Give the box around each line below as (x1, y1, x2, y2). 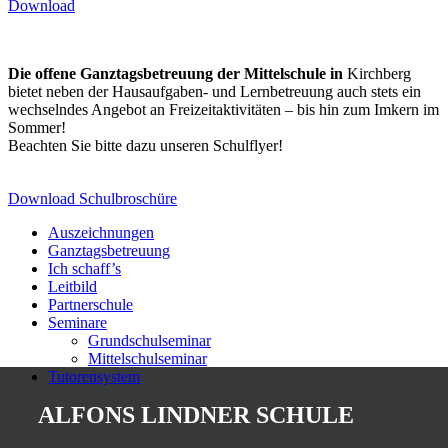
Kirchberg (343, 65, 411, 82)
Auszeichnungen (48, 224, 154, 241)
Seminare (48, 314, 107, 331)
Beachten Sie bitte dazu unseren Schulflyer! (8, 137, 283, 154)
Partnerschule (48, 296, 133, 313)
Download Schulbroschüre (8, 190, 177, 207)
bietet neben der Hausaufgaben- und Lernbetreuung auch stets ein (8, 83, 421, 100)
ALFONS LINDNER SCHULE (38, 402, 354, 428)
